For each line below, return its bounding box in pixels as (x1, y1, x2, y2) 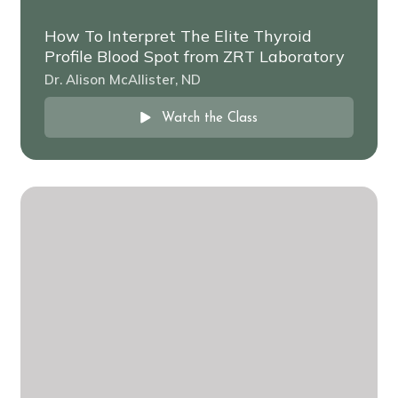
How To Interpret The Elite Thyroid (44, 25, 312, 46)
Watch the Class (162, 111, 258, 125)
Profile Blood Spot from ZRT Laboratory (44, 45, 345, 67)
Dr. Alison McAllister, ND (44, 70, 201, 88)
